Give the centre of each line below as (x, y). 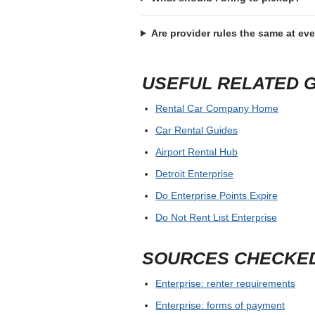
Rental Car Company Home (217, 109)
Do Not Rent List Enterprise (216, 218)
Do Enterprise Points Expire (217, 196)
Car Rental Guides (197, 130)
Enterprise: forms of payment (220, 306)
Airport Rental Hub (197, 152)
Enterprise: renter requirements (225, 284)
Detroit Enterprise (194, 174)
